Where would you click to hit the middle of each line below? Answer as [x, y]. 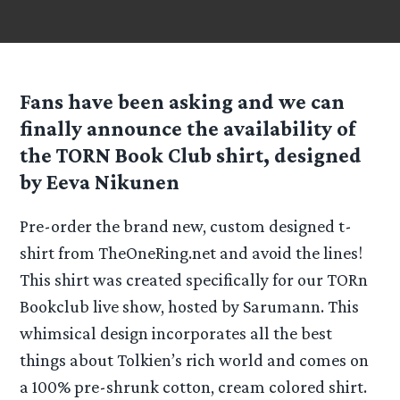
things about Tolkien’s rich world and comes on [195, 360]
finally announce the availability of [188, 129]
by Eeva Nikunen [100, 182]
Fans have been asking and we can [183, 102]
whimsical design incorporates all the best [176, 333]
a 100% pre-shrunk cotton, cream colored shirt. [194, 387]
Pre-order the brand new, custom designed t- [186, 226]
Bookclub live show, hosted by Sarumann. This [190, 307]
